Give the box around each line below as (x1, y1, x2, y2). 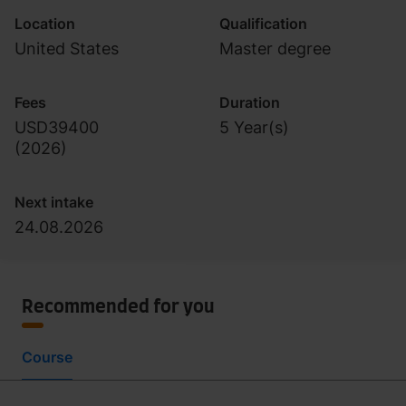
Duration (219, 93, 280, 111)
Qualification (219, 14, 307, 33)
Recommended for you (22, 298, 215, 316)
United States (14, 39, 119, 58)
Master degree (219, 39, 331, 58)
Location (14, 14, 75, 33)
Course (22, 348, 72, 366)
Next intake (14, 193, 93, 211)
